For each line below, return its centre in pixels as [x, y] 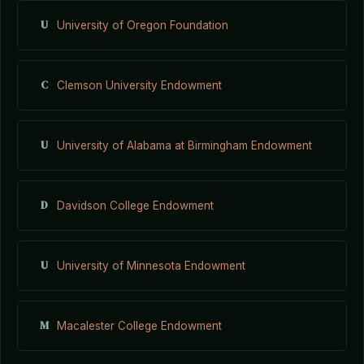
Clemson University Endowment [139, 85]
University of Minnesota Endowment [151, 265]
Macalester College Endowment [139, 325]
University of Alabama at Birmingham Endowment [184, 145]
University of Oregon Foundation [143, 25]
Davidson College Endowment [135, 205]
